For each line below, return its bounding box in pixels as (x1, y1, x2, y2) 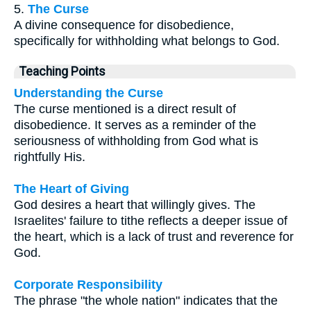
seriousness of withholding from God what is (14, 133, 258, 148)
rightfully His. (14, 149, 85, 164)
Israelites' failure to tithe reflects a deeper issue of (14, 213, 287, 228)
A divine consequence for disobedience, (14, 17, 234, 32)
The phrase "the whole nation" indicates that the (14, 293, 278, 308)
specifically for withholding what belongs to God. (14, 33, 280, 48)
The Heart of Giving (14, 181, 129, 196)
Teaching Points (19, 64, 106, 78)
